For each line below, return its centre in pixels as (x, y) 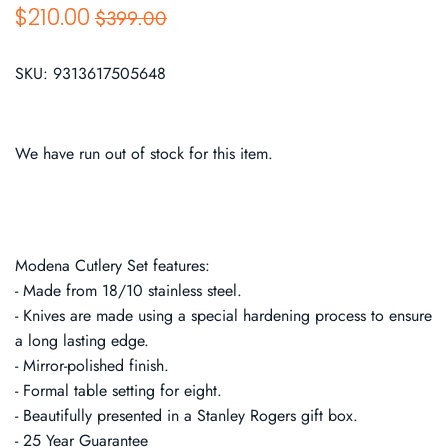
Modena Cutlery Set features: (112, 266)
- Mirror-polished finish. (92, 366)
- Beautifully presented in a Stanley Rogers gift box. (186, 416)
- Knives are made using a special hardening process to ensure (223, 316)
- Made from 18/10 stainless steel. (128, 291)
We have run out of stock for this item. (144, 153)
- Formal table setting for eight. (118, 391)
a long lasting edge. (82, 341)
